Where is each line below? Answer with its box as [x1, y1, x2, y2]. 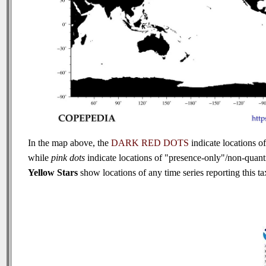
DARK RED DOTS [111, 138, 189, 148]
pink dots [51, 153, 85, 163]
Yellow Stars [28, 167, 78, 178]
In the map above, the [28, 138, 111, 148]
